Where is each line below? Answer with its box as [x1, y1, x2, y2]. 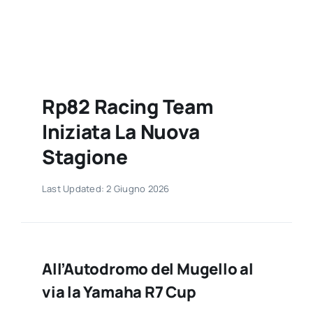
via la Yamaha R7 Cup [41, 282, 196, 303]
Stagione [41, 143, 128, 170]
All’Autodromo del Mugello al [41, 259, 254, 280]
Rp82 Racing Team [41, 93, 214, 120]
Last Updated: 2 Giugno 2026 [41, 182, 170, 196]
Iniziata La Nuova [41, 118, 200, 145]
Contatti [208, 23, 253, 39]
